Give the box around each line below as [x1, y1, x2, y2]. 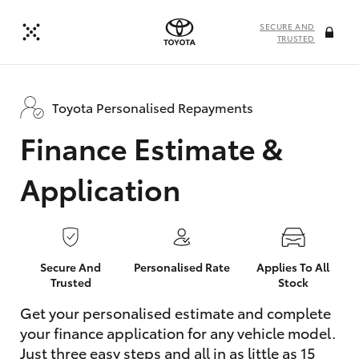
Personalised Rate [133, 258, 230, 275]
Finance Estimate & [20, 126, 283, 167]
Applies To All [256, 258, 330, 275]
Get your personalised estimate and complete [20, 301, 331, 323]
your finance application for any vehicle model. [20, 321, 336, 343]
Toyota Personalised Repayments [52, 97, 253, 116]
